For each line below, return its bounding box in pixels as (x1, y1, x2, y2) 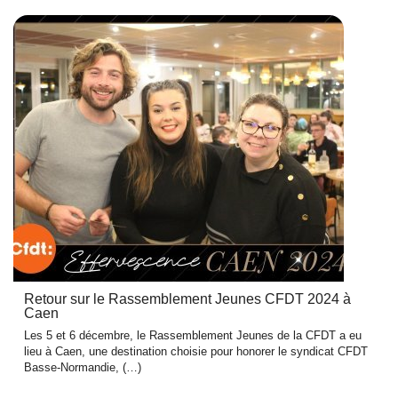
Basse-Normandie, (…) (24, 361, 141, 375)
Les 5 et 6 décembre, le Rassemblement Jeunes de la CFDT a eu (24, 329, 362, 343)
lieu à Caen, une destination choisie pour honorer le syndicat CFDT (24, 345, 368, 359)
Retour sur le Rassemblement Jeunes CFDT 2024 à (24, 291, 351, 307)
